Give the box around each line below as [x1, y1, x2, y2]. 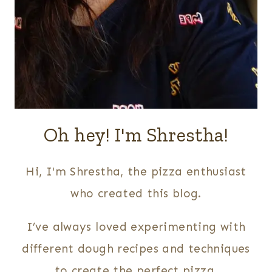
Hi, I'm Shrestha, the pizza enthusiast [25, 164, 246, 178]
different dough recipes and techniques [22, 241, 250, 256]
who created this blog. [70, 186, 202, 200]
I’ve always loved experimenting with [26, 219, 246, 234]
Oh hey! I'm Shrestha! [44, 123, 228, 146]
